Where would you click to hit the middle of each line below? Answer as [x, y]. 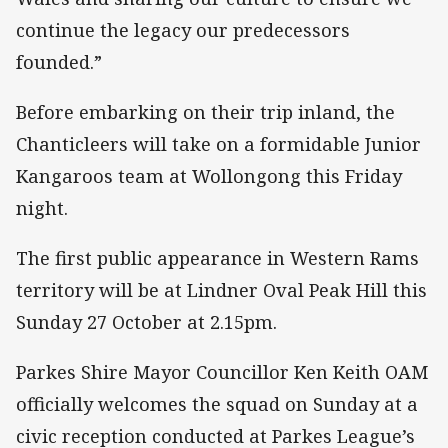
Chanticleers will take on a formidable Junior [218, 143]
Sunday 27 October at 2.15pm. [149, 322]
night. [42, 207]
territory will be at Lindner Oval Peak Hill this [221, 290]
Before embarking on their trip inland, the [205, 111]
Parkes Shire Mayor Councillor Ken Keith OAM [222, 372]
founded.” [59, 61]
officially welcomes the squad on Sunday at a [217, 404]
